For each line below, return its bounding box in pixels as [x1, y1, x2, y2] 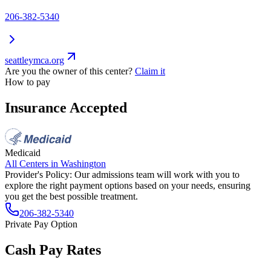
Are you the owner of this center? [5, 66, 132, 77]
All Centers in [5, 158, 60, 169]
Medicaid [5, 147, 41, 158]
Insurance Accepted [5, 99, 127, 116]
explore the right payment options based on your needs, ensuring [5, 180, 250, 191]
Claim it [135, 66, 165, 77]
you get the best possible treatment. [5, 191, 138, 201]
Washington [60, 158, 106, 169]
